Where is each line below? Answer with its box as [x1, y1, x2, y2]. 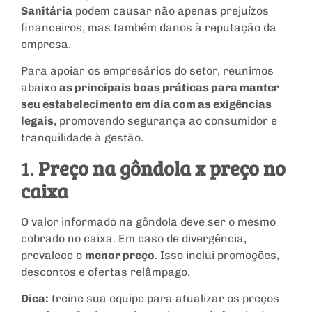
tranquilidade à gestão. [21, 131, 143, 145]
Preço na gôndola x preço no [38, 154, 286, 181]
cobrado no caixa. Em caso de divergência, [21, 231, 247, 245]
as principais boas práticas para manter [59, 81, 279, 95]
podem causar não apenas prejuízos [72, 3, 269, 17]
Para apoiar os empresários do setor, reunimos [21, 64, 274, 78]
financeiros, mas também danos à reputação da [21, 20, 276, 34]
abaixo [21, 81, 59, 95]
